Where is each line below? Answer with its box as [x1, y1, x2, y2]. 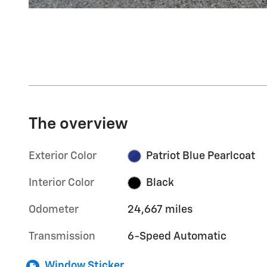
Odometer [29, 204, 79, 215]
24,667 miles [128, 204, 193, 215]
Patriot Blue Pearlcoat [145, 150, 255, 162]
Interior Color [29, 177, 94, 188]
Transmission [29, 231, 95, 242]
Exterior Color [29, 150, 97, 162]
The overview [29, 116, 128, 132]
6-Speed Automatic [128, 231, 227, 242]
